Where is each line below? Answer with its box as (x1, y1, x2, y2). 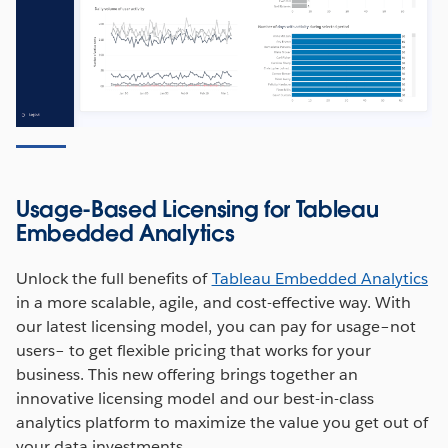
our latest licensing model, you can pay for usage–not (16, 315, 417, 337)
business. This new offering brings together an (16, 363, 358, 385)
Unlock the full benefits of (16, 267, 212, 289)
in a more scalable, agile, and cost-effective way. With (16, 291, 412, 313)
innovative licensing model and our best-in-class (16, 387, 374, 409)
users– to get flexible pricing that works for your (16, 339, 371, 361)
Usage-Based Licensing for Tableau (16, 194, 379, 223)
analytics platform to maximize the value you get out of (16, 411, 429, 433)
